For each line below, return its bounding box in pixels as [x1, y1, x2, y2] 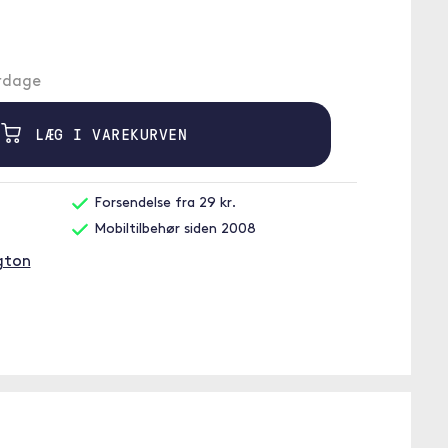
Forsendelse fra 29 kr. [90, 196, 236, 211]
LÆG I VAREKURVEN [25, 123, 188, 145]
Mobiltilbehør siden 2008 [90, 222, 256, 237]
